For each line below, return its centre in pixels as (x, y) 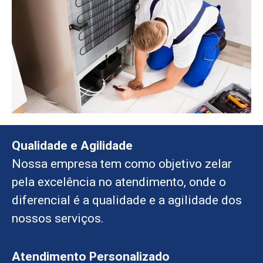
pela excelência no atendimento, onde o (119, 182)
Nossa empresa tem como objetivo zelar (122, 163)
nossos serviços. (58, 218)
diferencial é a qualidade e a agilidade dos (127, 200)
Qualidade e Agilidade (72, 145)
